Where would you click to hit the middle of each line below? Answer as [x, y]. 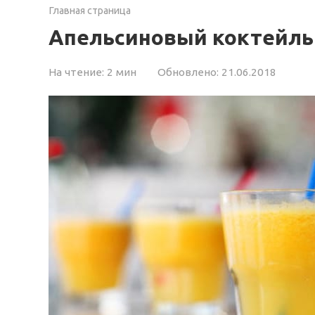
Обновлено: [188, 72]
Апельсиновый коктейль [181, 37]
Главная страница [90, 11]
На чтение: [76, 72]
